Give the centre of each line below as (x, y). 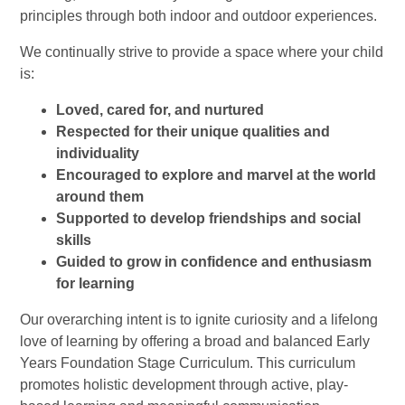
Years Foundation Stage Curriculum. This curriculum (188, 363)
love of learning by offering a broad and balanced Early (195, 342)
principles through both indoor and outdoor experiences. (199, 16)
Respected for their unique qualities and (193, 132)
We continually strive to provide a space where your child (202, 52)
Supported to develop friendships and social (209, 219)
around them (100, 197)
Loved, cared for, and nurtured (160, 110)
